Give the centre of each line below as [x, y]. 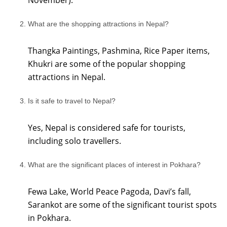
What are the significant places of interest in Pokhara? [114, 165]
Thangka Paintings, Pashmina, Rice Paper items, [119, 51]
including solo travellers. [74, 141]
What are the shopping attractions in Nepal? [98, 24]
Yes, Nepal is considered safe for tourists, [107, 128]
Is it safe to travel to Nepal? [72, 101]
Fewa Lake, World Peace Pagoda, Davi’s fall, [109, 192]
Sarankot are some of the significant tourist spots [122, 205]
